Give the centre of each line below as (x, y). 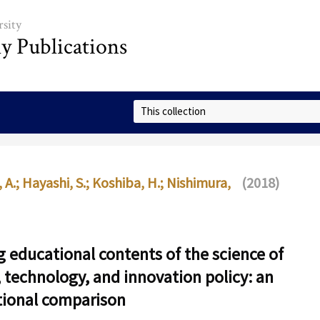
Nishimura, (198, 183)
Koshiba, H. (126, 183)
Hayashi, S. (54, 183)
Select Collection (171, 108)
